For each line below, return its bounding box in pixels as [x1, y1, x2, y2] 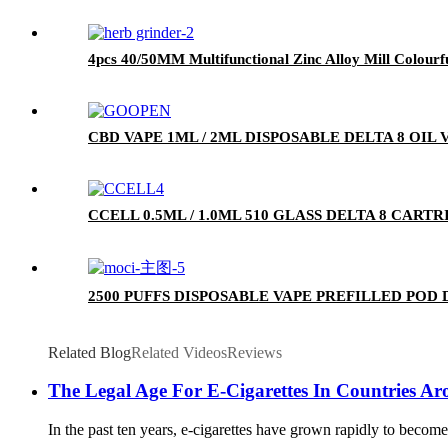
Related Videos [131, 343, 227, 361]
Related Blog [48, 343, 131, 361]
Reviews [227, 343, 282, 361]
